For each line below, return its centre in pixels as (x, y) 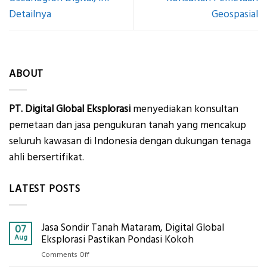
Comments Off (65, 255)
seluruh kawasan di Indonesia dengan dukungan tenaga (130, 141)
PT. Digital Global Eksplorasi (70, 109)
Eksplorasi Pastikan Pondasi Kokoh (117, 240)
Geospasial (235, 14)
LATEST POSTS (45, 189)
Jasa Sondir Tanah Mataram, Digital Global (133, 228)
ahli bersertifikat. (46, 157)
